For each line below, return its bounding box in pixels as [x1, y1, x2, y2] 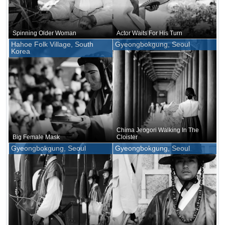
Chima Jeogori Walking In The [117, 126, 199, 134]
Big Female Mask [13, 133, 60, 141]
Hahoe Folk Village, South [11, 40, 93, 48]
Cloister [117, 133, 138, 141]
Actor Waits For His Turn [117, 29, 182, 37]
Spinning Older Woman [13, 29, 76, 37]
